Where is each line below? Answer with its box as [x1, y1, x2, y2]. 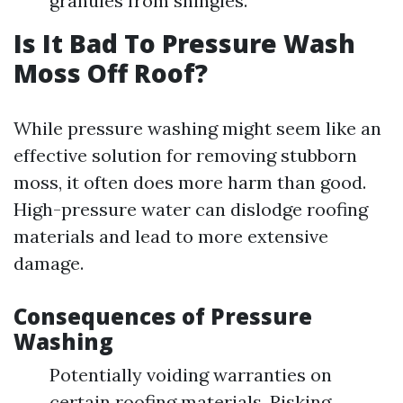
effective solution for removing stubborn [13, 144, 357, 166]
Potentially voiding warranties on [49, 363, 332, 386]
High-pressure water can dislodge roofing [13, 198, 368, 220]
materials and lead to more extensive [13, 225, 328, 247]
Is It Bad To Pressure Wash [13, 26, 355, 60]
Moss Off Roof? [13, 56, 208, 90]
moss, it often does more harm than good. [13, 171, 366, 193]
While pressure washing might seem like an [13, 117, 381, 139]
